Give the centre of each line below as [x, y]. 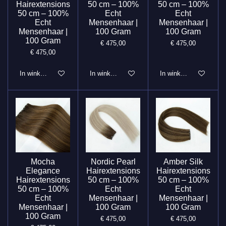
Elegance [43, 171]
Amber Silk [183, 161]
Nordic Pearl [113, 161]
